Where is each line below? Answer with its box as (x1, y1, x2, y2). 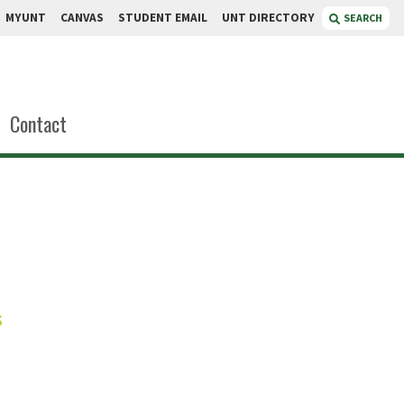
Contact (10, 109, 67, 138)
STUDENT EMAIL (118, 10, 207, 25)
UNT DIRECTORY (222, 10, 315, 25)
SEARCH (344, 11, 382, 24)
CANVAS (60, 10, 104, 25)
